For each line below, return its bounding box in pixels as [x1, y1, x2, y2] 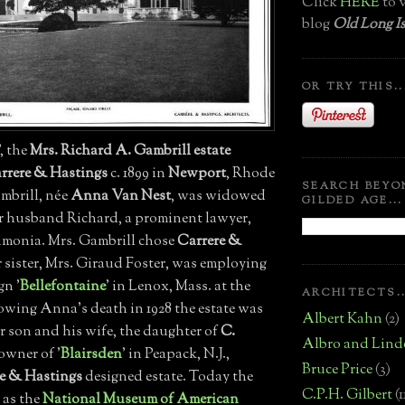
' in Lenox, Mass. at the [106, 276, 250, 297]
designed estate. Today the [82, 366, 253, 388]
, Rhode [226, 163, 275, 184]
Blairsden [61, 344, 122, 365]
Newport [168, 163, 226, 184]
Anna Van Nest [71, 185, 171, 207]
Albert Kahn [302, 309, 382, 331]
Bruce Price [302, 360, 372, 381]
